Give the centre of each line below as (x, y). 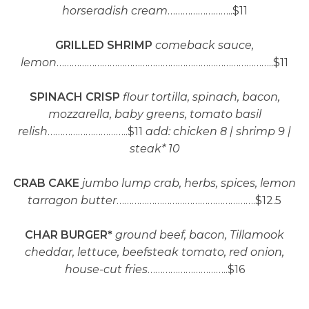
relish (33, 131)
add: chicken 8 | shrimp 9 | (218, 131)
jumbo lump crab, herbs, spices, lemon (189, 183)
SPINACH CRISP (74, 97)
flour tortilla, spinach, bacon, (201, 97)
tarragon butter (72, 200)
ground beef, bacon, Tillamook (200, 235)
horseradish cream (114, 11)
